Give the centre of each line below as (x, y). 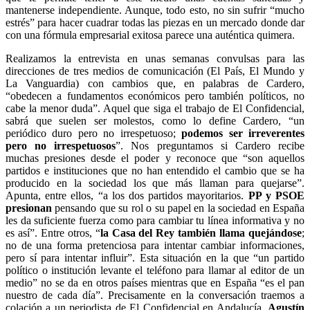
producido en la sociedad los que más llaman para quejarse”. (155, 183)
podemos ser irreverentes (243, 133)
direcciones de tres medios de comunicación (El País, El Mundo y (155, 71)
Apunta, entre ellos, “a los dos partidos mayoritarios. (127, 195)
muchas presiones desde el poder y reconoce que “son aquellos (155, 158)
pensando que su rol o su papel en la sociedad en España (178, 208)
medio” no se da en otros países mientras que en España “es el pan (155, 282)
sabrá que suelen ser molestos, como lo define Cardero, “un (155, 120)
